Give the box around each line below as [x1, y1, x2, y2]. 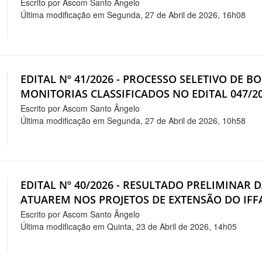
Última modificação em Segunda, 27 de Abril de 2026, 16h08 [20, 9, 246, 21]
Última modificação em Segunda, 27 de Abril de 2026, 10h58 [20, 114, 246, 126]
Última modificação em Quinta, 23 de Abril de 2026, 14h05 [20, 220, 237, 232]
